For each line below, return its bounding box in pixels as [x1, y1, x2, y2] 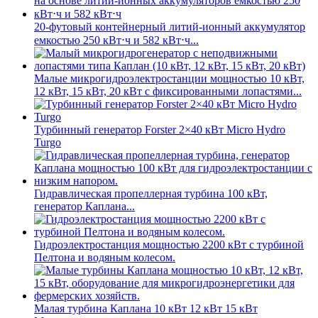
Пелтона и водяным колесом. [34, 251, 175, 264]
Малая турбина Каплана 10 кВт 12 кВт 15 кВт [34, 302, 258, 315]
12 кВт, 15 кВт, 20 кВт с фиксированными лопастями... [34, 85, 302, 98]
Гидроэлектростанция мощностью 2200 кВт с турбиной [34, 238, 304, 251]
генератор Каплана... [34, 200, 135, 213]
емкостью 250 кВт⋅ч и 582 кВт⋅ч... [34, 34, 199, 47]
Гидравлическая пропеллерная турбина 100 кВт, [34, 187, 268, 200]
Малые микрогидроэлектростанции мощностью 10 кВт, [34, 72, 305, 85]
